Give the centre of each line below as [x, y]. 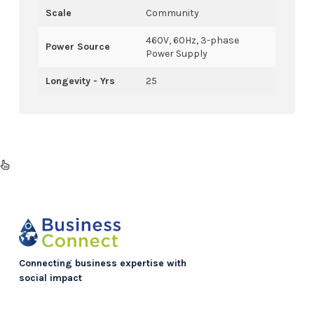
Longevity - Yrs [80, 81]
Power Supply [176, 54]
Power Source [77, 47]
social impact [50, 278]
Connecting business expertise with [102, 263]
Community [172, 13]
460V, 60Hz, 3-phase [192, 41]
